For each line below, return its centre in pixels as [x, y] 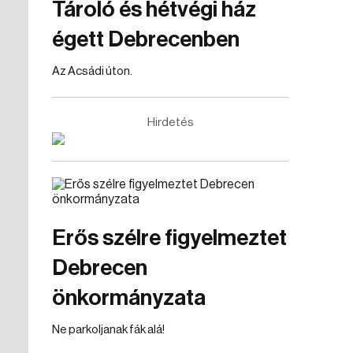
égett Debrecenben [146, 39]
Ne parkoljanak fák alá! [108, 330]
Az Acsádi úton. [92, 71]
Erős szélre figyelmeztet [169, 238]
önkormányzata [129, 298]
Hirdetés [170, 123]
